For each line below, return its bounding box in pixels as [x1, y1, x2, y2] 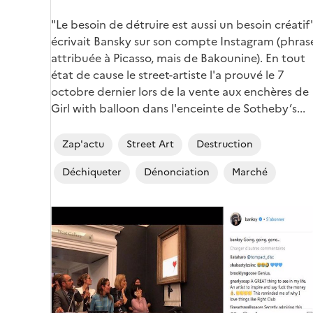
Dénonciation [144, 165, 210, 180]
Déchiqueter [62, 165, 122, 180]
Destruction [196, 137, 253, 152]
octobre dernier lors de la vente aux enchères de [51, 83, 309, 101]
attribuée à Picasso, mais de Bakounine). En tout [51, 50, 305, 67]
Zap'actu [62, 137, 104, 152]
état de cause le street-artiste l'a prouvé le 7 [51, 66, 284, 84]
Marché [232, 165, 268, 180]
